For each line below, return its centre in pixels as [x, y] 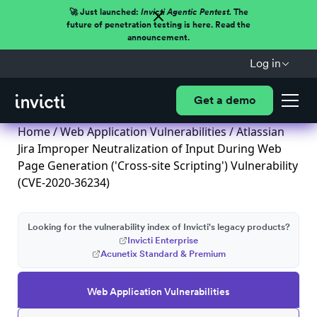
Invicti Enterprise [163, 240]
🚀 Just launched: [105, 12]
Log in [265, 63]
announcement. [158, 38]
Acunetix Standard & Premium [163, 254]
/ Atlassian [255, 132]
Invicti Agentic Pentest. [186, 12]
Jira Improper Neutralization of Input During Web [150, 149]
